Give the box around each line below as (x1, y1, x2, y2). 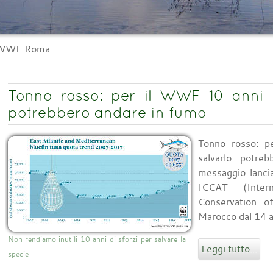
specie (7, 249, 29, 259)
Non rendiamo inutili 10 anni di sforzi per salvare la (7, 234, 186, 244)
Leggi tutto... (200, 242, 257, 256)
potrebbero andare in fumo (7, 104, 207, 121)
